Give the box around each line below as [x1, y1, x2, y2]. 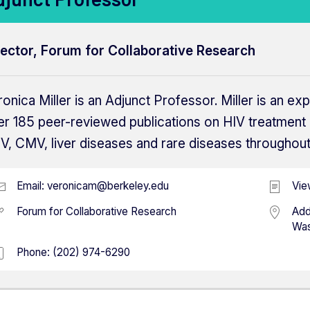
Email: [17, 179, 47, 192]
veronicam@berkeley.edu [47, 179, 169, 192]
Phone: [17, 246, 53, 259]
